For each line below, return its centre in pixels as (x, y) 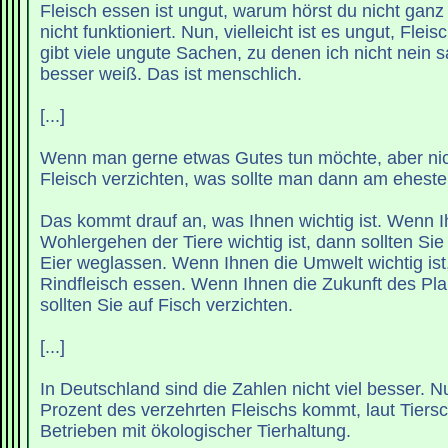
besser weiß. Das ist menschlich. (170, 73)
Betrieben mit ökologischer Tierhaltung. (195, 430)
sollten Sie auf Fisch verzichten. (166, 304)
